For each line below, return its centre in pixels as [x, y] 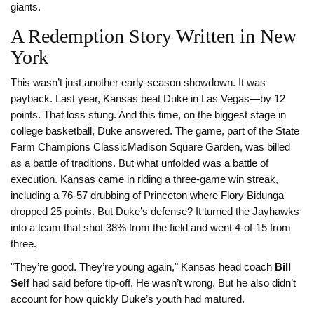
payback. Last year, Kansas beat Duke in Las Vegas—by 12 [148, 99]
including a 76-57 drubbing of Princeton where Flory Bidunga [147, 196]
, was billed [265, 148]
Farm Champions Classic [69, 148]
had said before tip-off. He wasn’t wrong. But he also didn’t [163, 284]
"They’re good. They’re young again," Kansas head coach [143, 267]
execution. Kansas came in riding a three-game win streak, [144, 180]
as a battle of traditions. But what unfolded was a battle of [139, 164]
